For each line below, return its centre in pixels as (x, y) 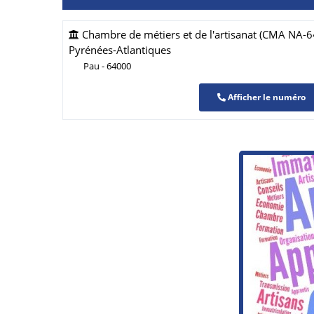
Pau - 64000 (107, 66)
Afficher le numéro (266, 97)
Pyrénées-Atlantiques (120, 50)
